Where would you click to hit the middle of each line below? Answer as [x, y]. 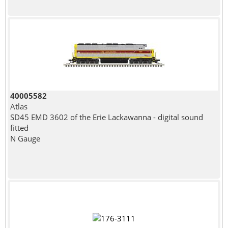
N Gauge [25, 138]
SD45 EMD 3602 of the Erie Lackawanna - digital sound [106, 117]
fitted [19, 127]
